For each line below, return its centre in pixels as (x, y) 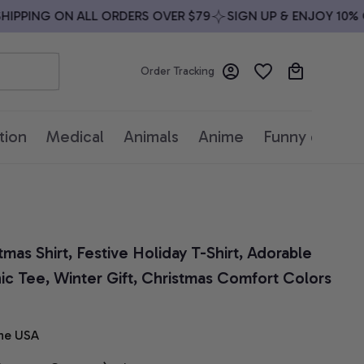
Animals (151, 137)
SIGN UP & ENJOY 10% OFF (282, 16)
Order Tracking (178, 71)
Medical (75, 137)
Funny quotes (312, 137)
